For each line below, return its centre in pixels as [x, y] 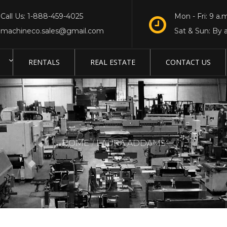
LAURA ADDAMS [131, 143]
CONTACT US [188, 62]
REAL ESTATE [113, 62]
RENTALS [44, 62]
